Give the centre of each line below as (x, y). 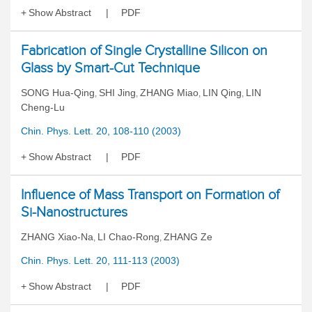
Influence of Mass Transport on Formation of (150, 194)
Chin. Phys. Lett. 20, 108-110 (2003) (101, 131)
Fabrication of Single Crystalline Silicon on (144, 50)
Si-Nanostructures (74, 212)
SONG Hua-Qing (58, 93)
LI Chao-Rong (128, 237)
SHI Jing (117, 93)
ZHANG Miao (169, 93)
